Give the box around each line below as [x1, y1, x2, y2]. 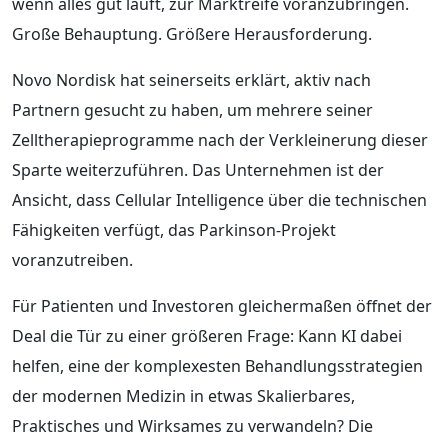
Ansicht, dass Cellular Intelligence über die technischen [12, 188, 427, 211]
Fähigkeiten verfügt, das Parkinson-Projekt [12, 218, 336, 241]
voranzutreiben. [12, 248, 133, 271]
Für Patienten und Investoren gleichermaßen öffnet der [12, 294, 432, 317]
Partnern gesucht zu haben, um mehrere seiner [12, 98, 373, 121]
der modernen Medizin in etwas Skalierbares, [12, 384, 355, 407]
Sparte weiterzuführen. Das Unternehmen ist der [12, 158, 384, 181]
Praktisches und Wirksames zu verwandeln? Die [12, 414, 373, 437]
